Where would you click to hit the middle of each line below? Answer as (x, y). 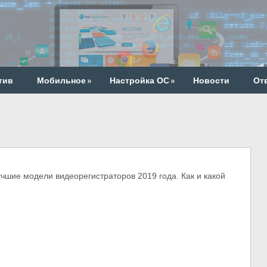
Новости (211, 80)
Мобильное (61, 80)
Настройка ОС (139, 80)
